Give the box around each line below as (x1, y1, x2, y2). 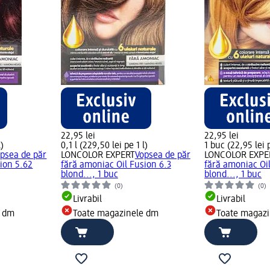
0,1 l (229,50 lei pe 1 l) (60, 141, 148, 151)
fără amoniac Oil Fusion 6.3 (60, 160, 171, 171)
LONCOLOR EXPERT (60, 151, 135, 161)
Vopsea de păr (134, 151, 190, 161)
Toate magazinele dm (72, 209, 159, 219)
